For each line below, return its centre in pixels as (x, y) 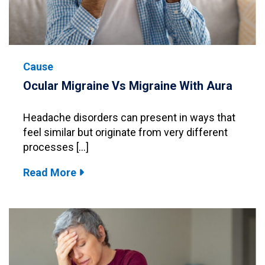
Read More (51, 172)
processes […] (56, 147)
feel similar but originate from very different (125, 132)
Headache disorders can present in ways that (129, 117)
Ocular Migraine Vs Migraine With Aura (128, 85)
